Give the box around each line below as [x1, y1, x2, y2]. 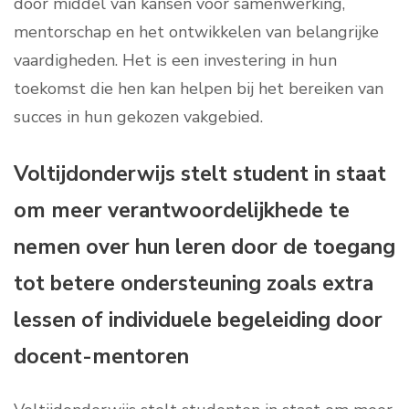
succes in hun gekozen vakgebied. [14, 106, 263, 129]
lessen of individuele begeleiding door [14, 306, 383, 335]
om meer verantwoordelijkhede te [14, 196, 350, 225]
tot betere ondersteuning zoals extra [14, 269, 373, 299]
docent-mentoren [14, 342, 189, 372]
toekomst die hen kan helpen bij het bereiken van [14, 78, 383, 100]
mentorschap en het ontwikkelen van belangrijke [14, 21, 379, 44]
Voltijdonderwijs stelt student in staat [14, 160, 386, 189]
